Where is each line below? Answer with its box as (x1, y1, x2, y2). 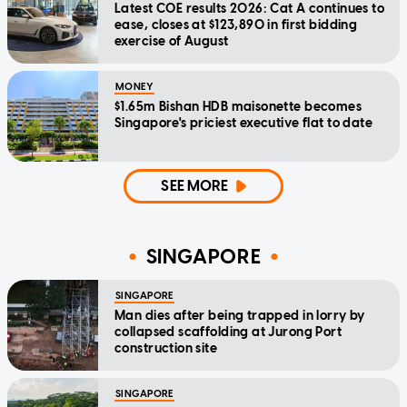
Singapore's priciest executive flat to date (114, 115, 373, 132)
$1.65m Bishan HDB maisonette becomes (114, 99, 362, 115)
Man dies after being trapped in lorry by (114, 308, 365, 324)
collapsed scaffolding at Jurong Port (114, 324, 342, 341)
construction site (114, 341, 218, 357)
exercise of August (114, 34, 229, 50)
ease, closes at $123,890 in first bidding (114, 17, 358, 34)
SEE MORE (161, 177, 229, 195)
